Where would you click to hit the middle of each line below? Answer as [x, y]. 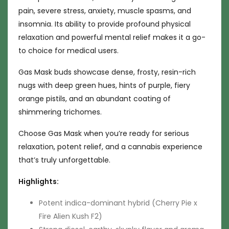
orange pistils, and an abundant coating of [95, 99]
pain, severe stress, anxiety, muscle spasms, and [105, 11]
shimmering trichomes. [60, 112]
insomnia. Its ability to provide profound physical [105, 24]
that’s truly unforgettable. [64, 160]
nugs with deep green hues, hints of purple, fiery [104, 85]
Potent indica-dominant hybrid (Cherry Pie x [118, 203]
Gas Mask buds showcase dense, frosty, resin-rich [107, 72]
